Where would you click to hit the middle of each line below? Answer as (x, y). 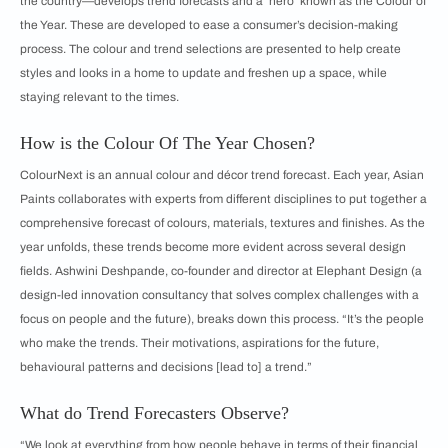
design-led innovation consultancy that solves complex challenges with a (219, 295)
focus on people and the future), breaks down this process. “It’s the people (222, 319)
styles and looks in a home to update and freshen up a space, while (203, 73)
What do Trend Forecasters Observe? (154, 413)
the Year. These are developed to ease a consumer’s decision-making (209, 25)
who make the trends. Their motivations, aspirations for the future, (199, 343)
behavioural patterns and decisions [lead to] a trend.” (166, 367)
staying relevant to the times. (99, 97)
